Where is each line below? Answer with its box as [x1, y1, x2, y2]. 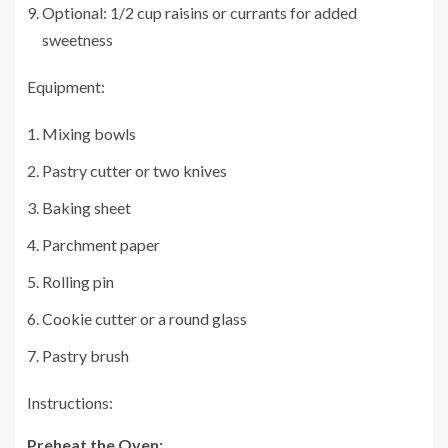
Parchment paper [42, 234, 160, 254]
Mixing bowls [42, 123, 136, 143]
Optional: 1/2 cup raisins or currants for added [42, 2, 357, 22]
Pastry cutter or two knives [42, 160, 227, 180]
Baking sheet [42, 197, 131, 217]
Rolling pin [42, 271, 114, 291]
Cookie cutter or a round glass [42, 308, 247, 328]
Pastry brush [42, 345, 129, 365]
